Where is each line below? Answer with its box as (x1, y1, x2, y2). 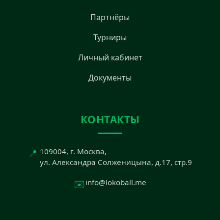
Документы (88, 72, 132, 83)
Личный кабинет (78, 52, 142, 63)
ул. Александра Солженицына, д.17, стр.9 (40, 157, 192, 167)
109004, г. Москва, (40, 146, 107, 156)
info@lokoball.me (85, 177, 146, 187)
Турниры (93, 31, 127, 43)
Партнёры (90, 11, 130, 23)
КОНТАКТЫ (80, 112, 140, 126)
